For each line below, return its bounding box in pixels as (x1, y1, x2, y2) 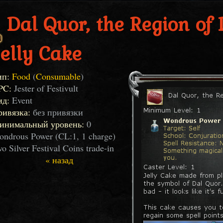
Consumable (36, 70, 81, 82)
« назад (45, 154, 73, 166)
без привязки (30, 106, 83, 118)
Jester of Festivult (11, 82, 78, 94)
